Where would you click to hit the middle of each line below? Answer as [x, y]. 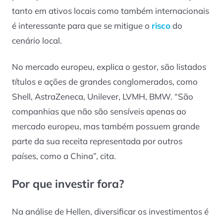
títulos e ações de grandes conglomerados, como [105, 81]
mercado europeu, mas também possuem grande [106, 126]
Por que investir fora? [68, 183]
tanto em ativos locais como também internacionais [111, 11]
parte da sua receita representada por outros [97, 141]
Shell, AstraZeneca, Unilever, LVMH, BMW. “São [103, 96]
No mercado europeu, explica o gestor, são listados [109, 66]
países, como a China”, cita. [64, 156]
